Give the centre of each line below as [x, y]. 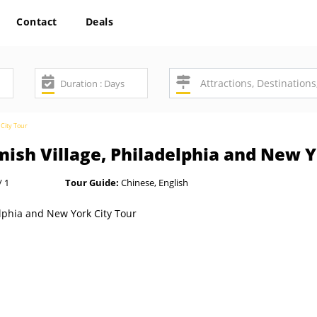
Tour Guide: [92, 183]
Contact [37, 22]
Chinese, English [154, 183]
